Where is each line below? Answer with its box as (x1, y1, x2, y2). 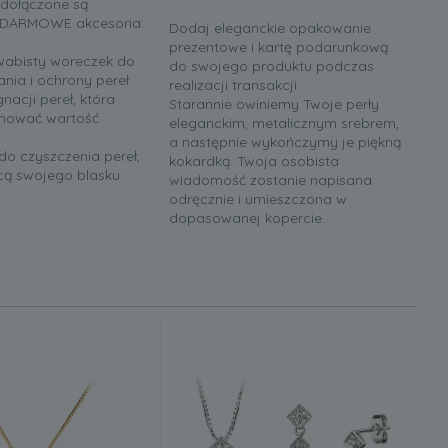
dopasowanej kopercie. (169, 209, 325, 228)
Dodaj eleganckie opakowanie (169, 19, 371, 38)
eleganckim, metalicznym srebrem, (169, 114, 399, 133)
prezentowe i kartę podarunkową (169, 38, 388, 57)
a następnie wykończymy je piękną (169, 133, 401, 152)
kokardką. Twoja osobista (169, 152, 339, 171)
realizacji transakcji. (169, 76, 300, 95)
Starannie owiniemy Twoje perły (169, 95, 379, 114)
